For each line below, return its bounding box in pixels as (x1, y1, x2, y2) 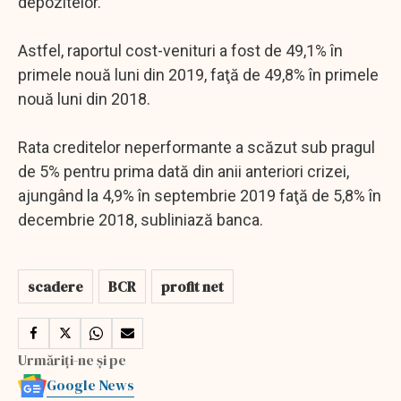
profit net (161, 276, 224, 296)
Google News (47, 374, 134, 395)
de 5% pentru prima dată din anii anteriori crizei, (18, 161, 349, 181)
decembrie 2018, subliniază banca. (18, 209, 263, 229)
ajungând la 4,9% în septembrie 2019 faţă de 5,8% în (18, 185, 381, 205)
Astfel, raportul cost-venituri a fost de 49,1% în (18, 40, 343, 60)
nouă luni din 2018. (18, 89, 150, 108)
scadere (28, 276, 83, 296)
